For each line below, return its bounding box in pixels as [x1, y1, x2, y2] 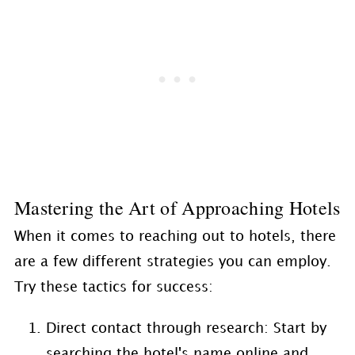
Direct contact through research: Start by [45, 322, 326, 336]
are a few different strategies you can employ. [13, 255, 331, 269]
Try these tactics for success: [13, 281, 213, 295]
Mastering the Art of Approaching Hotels [13, 195, 341, 221]
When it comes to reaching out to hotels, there [13, 230, 336, 244]
